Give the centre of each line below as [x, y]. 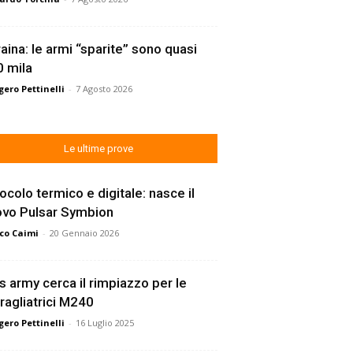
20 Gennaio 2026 [84, 232]
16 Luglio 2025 [104, 322]
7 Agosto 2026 [104, 88]
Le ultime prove [99, 148]
